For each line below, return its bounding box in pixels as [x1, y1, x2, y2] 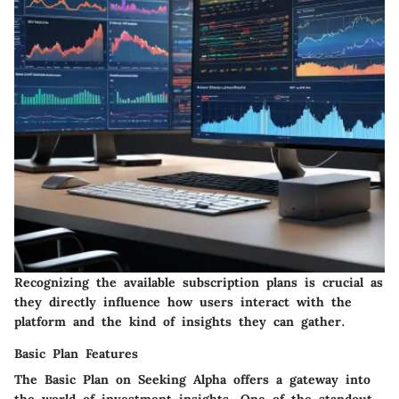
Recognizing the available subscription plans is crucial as [14, 273, 383, 290]
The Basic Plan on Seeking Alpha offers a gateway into [14, 370, 370, 387]
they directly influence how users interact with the [14, 293, 352, 310]
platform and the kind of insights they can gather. [14, 313, 346, 330]
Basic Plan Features [14, 345, 138, 362]
